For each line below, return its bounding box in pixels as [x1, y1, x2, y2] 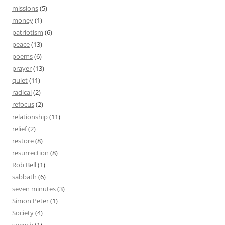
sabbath [12, 172, 37, 181]
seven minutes [12, 184, 56, 193]
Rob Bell [12, 160, 36, 169]
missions [12, 4, 38, 13]
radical [12, 88, 32, 97]
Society [12, 208, 34, 217]
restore [12, 136, 34, 145]
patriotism [12, 28, 43, 37]
